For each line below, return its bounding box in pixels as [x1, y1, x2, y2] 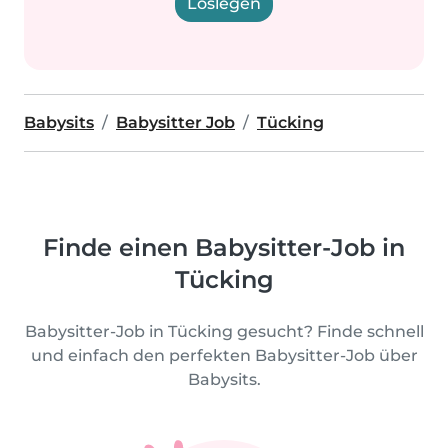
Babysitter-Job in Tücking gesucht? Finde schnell [24, 322, 424, 341]
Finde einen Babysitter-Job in [43, 233, 405, 262]
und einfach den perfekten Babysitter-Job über [30, 346, 418, 365]
